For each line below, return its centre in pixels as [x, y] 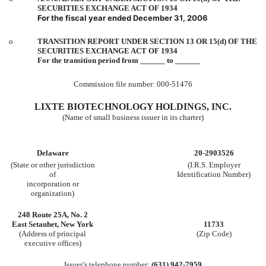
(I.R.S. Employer [214, 164]
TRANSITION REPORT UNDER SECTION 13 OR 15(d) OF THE [147, 41]
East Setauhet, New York [53, 224]
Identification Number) [214, 174]
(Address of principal [53, 233]
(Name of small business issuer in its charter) [133, 117]
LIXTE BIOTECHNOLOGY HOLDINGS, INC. [133, 106]
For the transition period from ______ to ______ [119, 60]
